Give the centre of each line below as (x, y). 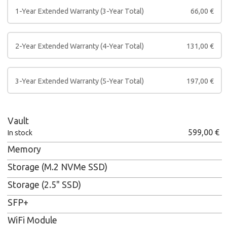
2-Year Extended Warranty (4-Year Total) (80, 46)
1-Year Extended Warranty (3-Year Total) (80, 11)
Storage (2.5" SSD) (44, 184)
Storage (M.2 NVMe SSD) (58, 167)
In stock (20, 133)
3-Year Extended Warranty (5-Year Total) (80, 81)
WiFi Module (32, 220)
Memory (24, 149)
